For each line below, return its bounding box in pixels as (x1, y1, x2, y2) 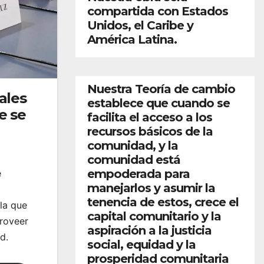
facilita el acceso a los (87, 110, 212, 124)
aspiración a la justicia (87, 223, 212, 237)
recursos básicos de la (87, 124, 213, 138)
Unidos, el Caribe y (87, 18, 193, 32)
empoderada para (87, 166, 190, 181)
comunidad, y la (87, 138, 178, 153)
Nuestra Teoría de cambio (87, 81, 235, 96)
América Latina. (87, 32, 177, 47)
